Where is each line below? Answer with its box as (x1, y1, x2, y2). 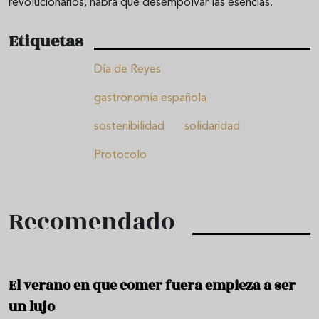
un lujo (9, 297, 55, 318)
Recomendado (9, 204, 175, 241)
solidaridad (184, 121, 240, 133)
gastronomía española (94, 93, 206, 105)
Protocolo (94, 150, 147, 162)
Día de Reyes (94, 64, 161, 76)
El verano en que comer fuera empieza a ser (9, 276, 296, 296)
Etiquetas (9, 29, 83, 54)
